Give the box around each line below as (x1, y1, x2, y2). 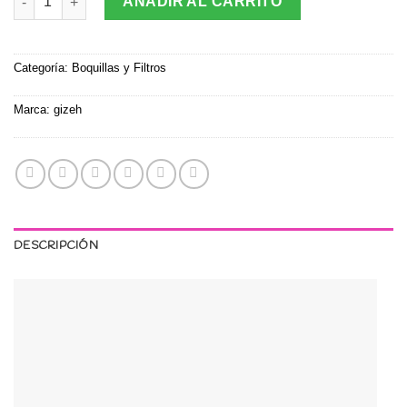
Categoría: (14, 60, 72, 74)
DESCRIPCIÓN (14, 237, 98, 253)
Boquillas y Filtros (72, 60, 166, 74)
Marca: (14, 102, 54, 116)
